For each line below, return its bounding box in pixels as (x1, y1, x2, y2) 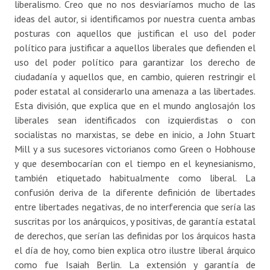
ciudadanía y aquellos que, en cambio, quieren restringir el (14, 71, 256, 83)
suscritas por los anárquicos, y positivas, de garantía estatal (14, 215, 256, 228)
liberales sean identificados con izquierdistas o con (14, 114, 256, 127)
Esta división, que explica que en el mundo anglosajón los (14, 99, 256, 112)
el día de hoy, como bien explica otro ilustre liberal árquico (14, 244, 256, 257)
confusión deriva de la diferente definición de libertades (14, 186, 256, 199)
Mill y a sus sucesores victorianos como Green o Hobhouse (14, 143, 256, 155)
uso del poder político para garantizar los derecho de (14, 56, 256, 69)
